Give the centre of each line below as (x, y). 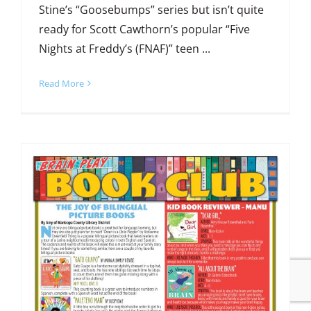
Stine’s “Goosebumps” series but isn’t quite (151, 10)
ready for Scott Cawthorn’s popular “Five (144, 30)
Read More (61, 84)
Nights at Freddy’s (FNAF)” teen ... (124, 49)
